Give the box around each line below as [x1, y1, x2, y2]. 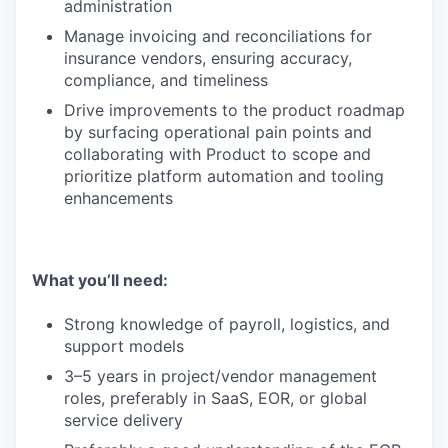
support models [64, 336, 184, 356]
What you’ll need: [32, 270, 168, 290]
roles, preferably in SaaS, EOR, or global [64, 388, 367, 408]
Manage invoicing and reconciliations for [64, 26, 372, 46]
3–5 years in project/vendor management [64, 366, 377, 386]
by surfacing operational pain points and [64, 122, 372, 142]
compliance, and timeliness [64, 70, 268, 90]
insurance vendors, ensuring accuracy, [64, 48, 352, 68]
